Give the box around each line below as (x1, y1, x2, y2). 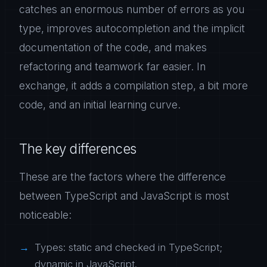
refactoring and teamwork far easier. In (19, 60, 206, 73)
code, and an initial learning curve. (19, 98, 181, 111)
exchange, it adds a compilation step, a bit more (19, 79, 248, 92)
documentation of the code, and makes (19, 41, 207, 54)
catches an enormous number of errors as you (19, 3, 244, 15)
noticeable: (19, 209, 72, 221)
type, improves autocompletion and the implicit (19, 22, 245, 35)
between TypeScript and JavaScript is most (19, 190, 229, 202)
